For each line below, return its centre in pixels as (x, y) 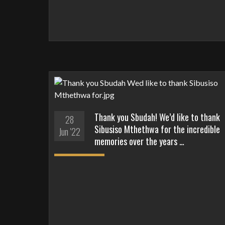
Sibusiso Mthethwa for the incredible (157, 129)
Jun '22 (69, 132)
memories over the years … (139, 141)
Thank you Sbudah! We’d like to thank (157, 117)
